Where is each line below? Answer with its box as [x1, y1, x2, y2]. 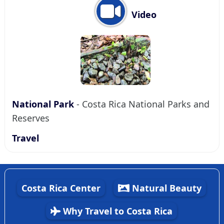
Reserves [12, 112, 49, 124]
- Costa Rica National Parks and [74, 98, 209, 110]
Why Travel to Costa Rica [60, 205, 172, 217]
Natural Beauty [129, 182, 201, 194]
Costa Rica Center [21, 182, 100, 194]
